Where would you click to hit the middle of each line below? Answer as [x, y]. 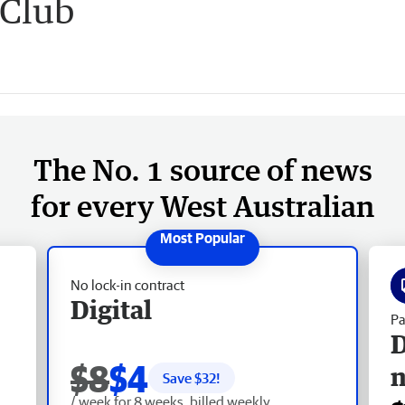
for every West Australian [202, 205]
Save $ [182, 377]
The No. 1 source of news [202, 169]
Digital [111, 309]
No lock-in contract [127, 284]
